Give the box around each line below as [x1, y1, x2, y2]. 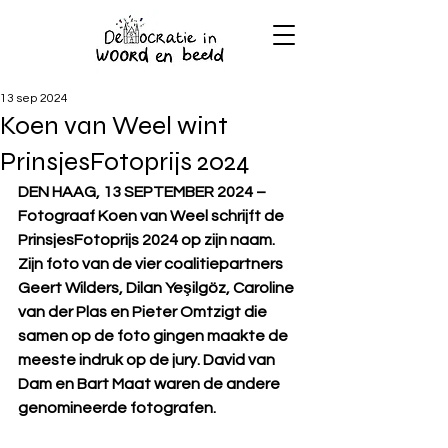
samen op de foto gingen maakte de [18, 328, 291, 344]
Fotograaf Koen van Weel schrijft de [18, 208, 287, 224]
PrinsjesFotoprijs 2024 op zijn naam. [18, 232, 278, 248]
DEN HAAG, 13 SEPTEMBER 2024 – [18, 184, 269, 200]
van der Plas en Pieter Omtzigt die [18, 304, 270, 320]
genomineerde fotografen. [18, 400, 216, 416]
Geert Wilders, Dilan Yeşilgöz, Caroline [18, 280, 297, 296]
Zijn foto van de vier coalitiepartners [18, 256, 286, 272]
